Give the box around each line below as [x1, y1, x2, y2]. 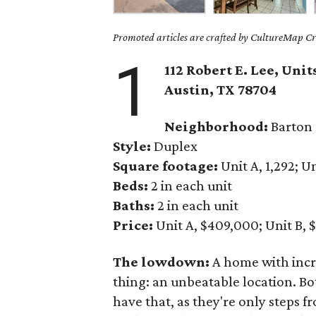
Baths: [113, 197, 155, 214]
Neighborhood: [164, 118, 269, 135]
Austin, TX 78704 [164, 81, 277, 98]
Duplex [154, 138, 198, 154]
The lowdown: [113, 253, 213, 270]
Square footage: [113, 157, 219, 174]
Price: [113, 217, 154, 233]
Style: [113, 138, 154, 154]
